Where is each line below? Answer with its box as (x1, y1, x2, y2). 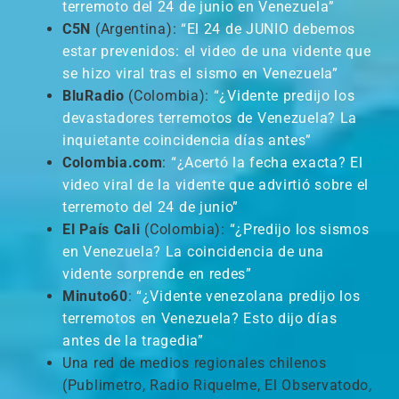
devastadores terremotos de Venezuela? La (62, 110, 358, 126)
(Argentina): (91, 20, 181, 37)
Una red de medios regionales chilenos (62, 354, 327, 371)
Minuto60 (62, 288, 128, 305)
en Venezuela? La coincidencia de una (62, 243, 325, 260)
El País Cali (62, 221, 141, 238)
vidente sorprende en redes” (62, 265, 252, 282)
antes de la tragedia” (62, 332, 204, 349)
